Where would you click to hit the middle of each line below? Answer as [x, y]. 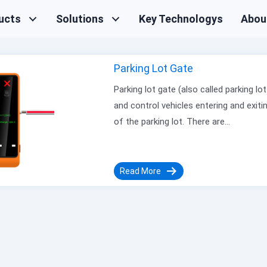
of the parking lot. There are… [172, 122]
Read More [140, 171]
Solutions [80, 19]
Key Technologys [181, 19]
